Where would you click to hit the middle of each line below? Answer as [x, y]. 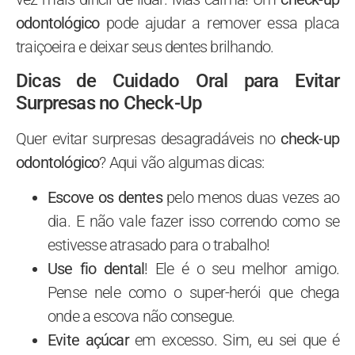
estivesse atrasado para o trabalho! [158, 245]
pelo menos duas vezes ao [251, 198]
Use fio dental [96, 269]
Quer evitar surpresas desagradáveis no [149, 139]
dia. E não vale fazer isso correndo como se [193, 221]
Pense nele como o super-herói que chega [193, 293]
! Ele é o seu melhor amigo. [242, 269]
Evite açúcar [88, 340]
